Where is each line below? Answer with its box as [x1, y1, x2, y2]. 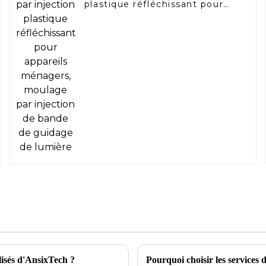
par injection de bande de [84, 20, 213, 31]
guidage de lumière [84, 31, 182, 42]
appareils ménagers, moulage [84, 9, 232, 21]
